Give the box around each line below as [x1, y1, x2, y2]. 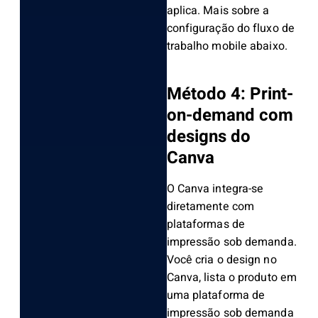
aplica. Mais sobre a [166, 2, 270, 20]
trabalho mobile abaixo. [166, 38, 287, 55]
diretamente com [166, 198, 255, 216]
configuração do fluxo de [166, 20, 295, 38]
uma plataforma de [166, 287, 265, 305]
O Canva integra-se [166, 180, 264, 198]
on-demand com [166, 103, 293, 128]
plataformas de [166, 216, 245, 234]
